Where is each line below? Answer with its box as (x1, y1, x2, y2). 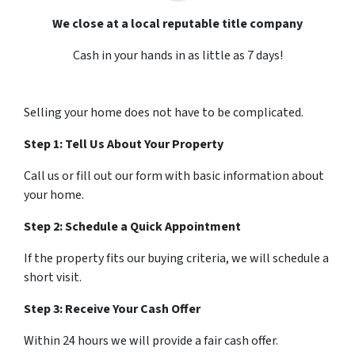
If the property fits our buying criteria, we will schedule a (24, 250, 329, 267)
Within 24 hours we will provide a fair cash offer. (24, 332, 278, 349)
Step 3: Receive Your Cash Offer (24, 300, 200, 318)
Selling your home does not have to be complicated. (24, 104, 303, 121)
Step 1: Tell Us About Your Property (24, 136, 223, 153)
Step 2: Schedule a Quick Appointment (24, 218, 241, 235)
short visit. (24, 269, 82, 286)
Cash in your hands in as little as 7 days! (72, 47, 283, 64)
